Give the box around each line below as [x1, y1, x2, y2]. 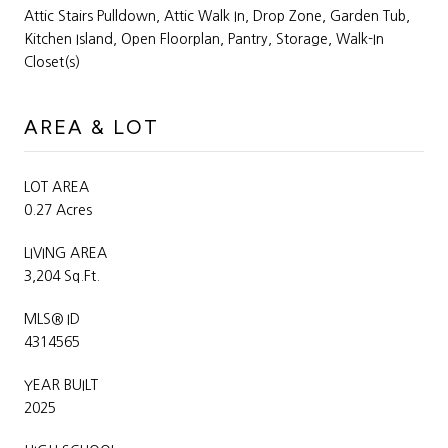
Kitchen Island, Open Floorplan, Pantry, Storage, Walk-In [24, 31, 384, 46]
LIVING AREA [24, 245, 107, 260]
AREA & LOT [24, 114, 159, 139]
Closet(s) [24, 54, 80, 69]
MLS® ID [24, 311, 80, 326]
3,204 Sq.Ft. [24, 268, 100, 283]
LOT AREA [24, 179, 89, 194]
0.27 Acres [24, 202, 92, 217]
